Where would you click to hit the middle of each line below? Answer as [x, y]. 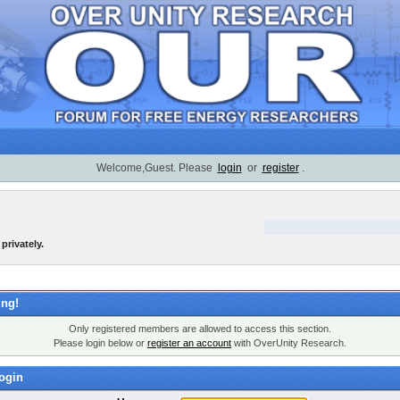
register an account [189, 343]
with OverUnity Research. [289, 343]
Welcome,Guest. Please [155, 168]
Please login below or [100, 343]
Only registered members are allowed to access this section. [200, 329]
